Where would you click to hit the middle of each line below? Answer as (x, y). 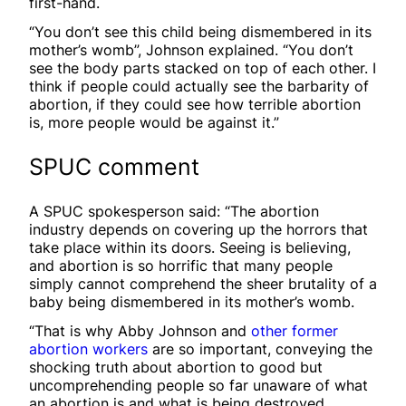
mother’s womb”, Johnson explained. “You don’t (191, 49)
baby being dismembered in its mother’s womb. (192, 301)
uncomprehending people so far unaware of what (198, 385)
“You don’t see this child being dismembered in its (200, 31)
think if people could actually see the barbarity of (199, 86)
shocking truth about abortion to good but (176, 367)
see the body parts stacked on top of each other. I (203, 68)
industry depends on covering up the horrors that (198, 229)
